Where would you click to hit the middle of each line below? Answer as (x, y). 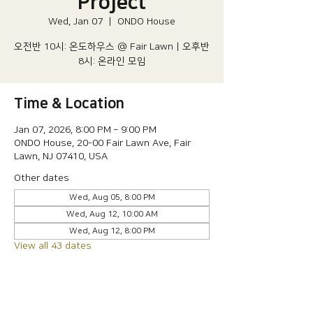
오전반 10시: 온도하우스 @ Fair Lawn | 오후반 (112, 47)
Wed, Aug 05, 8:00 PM (112, 197)
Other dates (42, 178)
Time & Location (69, 103)
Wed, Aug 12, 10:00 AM (112, 214)
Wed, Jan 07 (75, 22)
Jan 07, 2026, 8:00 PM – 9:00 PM (85, 130)
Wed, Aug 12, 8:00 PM (112, 231)
